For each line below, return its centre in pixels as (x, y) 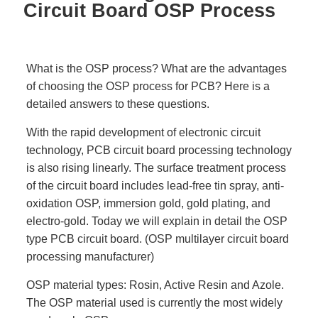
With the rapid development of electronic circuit (143, 132)
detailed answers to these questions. (117, 104)
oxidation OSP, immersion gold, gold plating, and (148, 203)
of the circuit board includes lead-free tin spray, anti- (155, 186)
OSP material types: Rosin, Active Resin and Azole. (155, 285)
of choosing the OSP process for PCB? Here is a (148, 86)
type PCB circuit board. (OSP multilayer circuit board (157, 239)
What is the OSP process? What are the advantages (156, 68)
